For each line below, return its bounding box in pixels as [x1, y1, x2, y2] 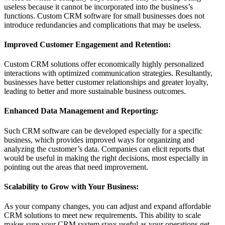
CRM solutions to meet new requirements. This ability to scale [4, 211, 201, 220]
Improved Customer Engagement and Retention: [4, 40, 171, 49]
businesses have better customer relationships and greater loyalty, [4, 78, 208, 87]
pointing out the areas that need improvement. [4, 162, 148, 171]
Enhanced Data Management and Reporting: [4, 106, 158, 116]
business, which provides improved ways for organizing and [4, 135, 194, 144]
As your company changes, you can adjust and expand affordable [4, 202, 211, 211]
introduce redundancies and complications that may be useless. [4, 20, 201, 29]
